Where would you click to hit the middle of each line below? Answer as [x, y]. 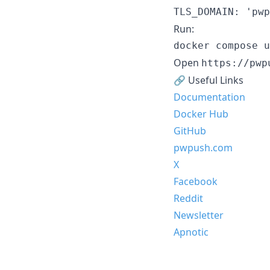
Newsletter [199, 215]
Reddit [188, 198]
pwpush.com [203, 147]
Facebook [196, 181]
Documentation [209, 97]
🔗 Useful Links [209, 80]
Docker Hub [201, 114]
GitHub [190, 130]
